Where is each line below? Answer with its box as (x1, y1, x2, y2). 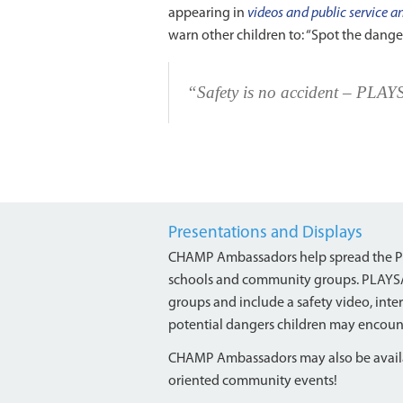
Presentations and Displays (168, 224, 363, 242)
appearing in (168, 5, 247, 21)
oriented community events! (168, 374, 337, 390)
